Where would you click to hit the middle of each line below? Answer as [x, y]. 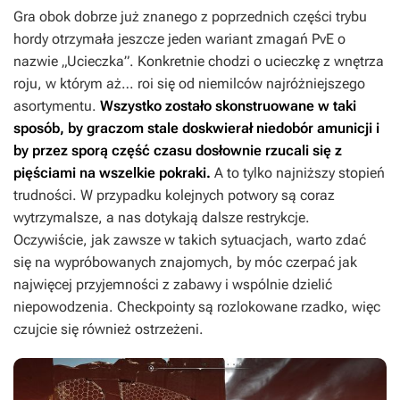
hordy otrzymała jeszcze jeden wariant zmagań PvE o [179, 38]
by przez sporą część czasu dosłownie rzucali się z [178, 150]
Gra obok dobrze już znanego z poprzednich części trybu [190, 16]
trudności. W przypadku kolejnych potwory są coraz [174, 195]
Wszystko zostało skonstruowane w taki [228, 105]
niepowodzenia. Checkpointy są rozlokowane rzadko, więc [197, 306]
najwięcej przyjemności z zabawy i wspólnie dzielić [173, 284]
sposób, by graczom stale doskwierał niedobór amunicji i [196, 128]
